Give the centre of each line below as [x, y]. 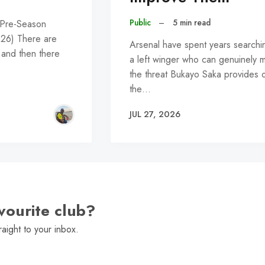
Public [140, 23]
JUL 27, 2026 [155, 114]
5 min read [191, 23]
